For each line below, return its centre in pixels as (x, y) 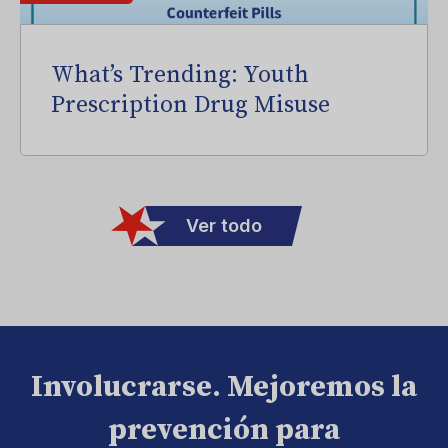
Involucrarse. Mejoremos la (224, 387)
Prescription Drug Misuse (190, 105)
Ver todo (224, 225)
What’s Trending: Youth (180, 75)
